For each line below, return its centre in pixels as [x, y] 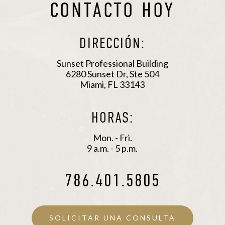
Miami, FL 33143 [113, 85]
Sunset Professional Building [112, 64]
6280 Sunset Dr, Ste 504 [112, 74]
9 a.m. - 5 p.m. [113, 148]
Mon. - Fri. [112, 138]
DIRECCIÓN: [113, 43]
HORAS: [112, 118]
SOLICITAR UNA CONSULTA [112, 217]
